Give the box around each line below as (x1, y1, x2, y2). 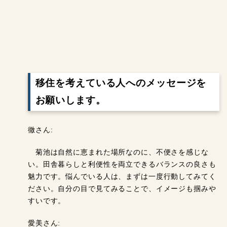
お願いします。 (35, 95, 106, 106)
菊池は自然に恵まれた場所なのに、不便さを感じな (28, 148, 209, 156)
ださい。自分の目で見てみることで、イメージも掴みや (28, 184, 216, 193)
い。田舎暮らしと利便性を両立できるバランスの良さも (28, 160, 216, 168)
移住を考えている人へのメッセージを (35, 78, 207, 89)
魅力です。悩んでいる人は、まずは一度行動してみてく (28, 172, 216, 180)
